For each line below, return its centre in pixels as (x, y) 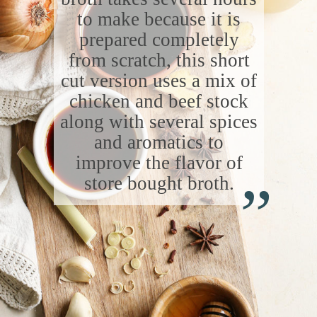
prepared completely (159, 40)
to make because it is (159, 19)
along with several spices (159, 122)
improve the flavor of (159, 163)
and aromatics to (159, 143)
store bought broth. (159, 184)
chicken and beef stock (159, 102)
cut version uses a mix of (159, 81)
